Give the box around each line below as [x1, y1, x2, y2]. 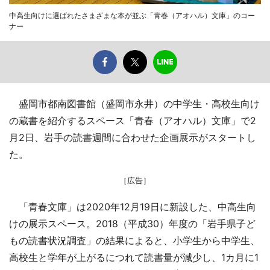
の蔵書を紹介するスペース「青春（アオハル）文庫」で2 [9, 115, 256, 127]
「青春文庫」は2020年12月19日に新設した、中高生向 [9, 201, 256, 213]
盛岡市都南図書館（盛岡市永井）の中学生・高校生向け [9, 98, 260, 110]
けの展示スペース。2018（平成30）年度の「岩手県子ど [9, 218, 256, 230]
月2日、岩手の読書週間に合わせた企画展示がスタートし [9, 131, 256, 144]
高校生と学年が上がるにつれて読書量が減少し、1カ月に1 [9, 251, 259, 264]
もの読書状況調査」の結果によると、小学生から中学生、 [9, 234, 260, 247]
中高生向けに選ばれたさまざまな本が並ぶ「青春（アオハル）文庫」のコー [9, 11, 255, 20]
